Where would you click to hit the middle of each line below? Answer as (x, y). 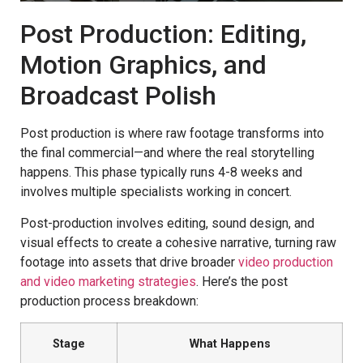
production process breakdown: (109, 301)
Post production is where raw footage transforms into (172, 134)
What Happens (230, 344)
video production (286, 262)
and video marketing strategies (108, 281)
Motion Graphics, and (143, 65)
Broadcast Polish (118, 96)
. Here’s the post (242, 281)
